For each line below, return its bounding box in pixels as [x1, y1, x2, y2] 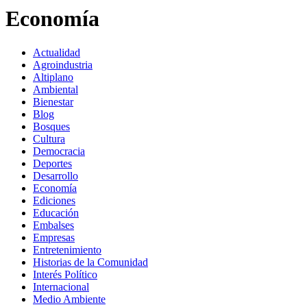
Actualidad [33, 46, 80, 58]
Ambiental [33, 83, 78, 95]
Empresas [33, 231, 75, 243]
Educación [33, 206, 79, 219]
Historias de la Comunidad [33, 256, 148, 268]
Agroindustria [33, 58, 93, 71]
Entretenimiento [33, 243, 101, 256]
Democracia [33, 145, 85, 157]
